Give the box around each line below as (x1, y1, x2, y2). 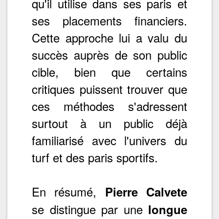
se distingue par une (32, 200, 148, 218)
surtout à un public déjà (32, 114, 187, 131)
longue (148, 200, 187, 218)
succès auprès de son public (32, 45, 187, 63)
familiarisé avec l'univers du (32, 131, 187, 149)
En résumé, (32, 182, 105, 200)
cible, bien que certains (32, 63, 187, 80)
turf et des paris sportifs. (32, 148, 158, 166)
